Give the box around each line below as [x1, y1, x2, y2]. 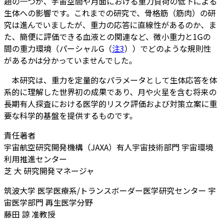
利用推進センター [4, 152, 67, 165]
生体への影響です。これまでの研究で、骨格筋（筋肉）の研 [4, 6, 216, 19]
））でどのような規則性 [124, 42, 211, 54]
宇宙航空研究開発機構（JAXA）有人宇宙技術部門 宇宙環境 [4, 141, 213, 153]
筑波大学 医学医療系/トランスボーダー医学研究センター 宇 [4, 184, 216, 196]
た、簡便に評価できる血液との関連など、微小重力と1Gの [4, 30, 211, 42]
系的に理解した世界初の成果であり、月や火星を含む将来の [4, 85, 217, 98]
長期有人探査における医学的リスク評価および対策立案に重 [4, 97, 217, 110]
